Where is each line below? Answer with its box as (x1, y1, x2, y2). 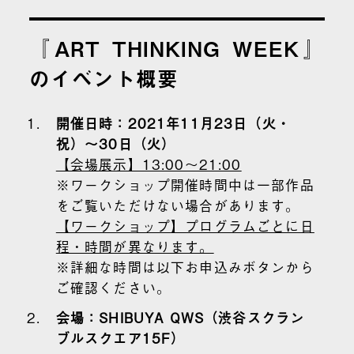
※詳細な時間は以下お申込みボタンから (55, 257, 314, 277)
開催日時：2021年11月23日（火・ (55, 113, 292, 134)
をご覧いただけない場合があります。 (55, 195, 300, 216)
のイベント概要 (29, 63, 179, 95)
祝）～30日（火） (55, 134, 176, 154)
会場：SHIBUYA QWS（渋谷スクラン (55, 307, 305, 328)
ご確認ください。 (55, 277, 171, 298)
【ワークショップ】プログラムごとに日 (55, 216, 314, 236)
